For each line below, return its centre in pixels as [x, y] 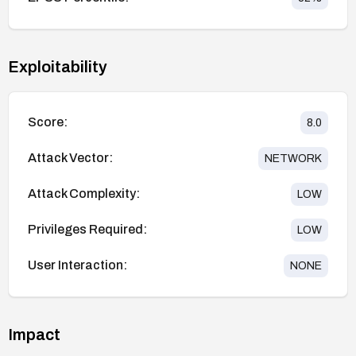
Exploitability [58, 66]
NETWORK [293, 158]
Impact [34, 334]
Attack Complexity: [84, 194]
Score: [48, 122]
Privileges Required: [87, 230]
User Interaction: [77, 265]
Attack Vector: [70, 158]
